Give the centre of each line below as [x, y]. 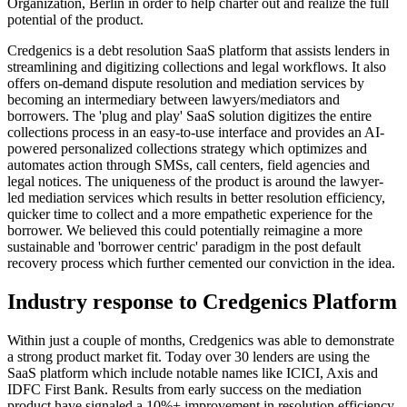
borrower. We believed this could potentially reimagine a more [185, 230]
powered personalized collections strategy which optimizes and [187, 148]
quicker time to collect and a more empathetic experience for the [190, 213]
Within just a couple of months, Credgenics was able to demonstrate [201, 340]
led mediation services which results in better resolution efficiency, [196, 197]
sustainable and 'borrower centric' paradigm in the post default [184, 246]
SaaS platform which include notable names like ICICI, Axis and [193, 372]
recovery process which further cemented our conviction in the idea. [201, 263]
